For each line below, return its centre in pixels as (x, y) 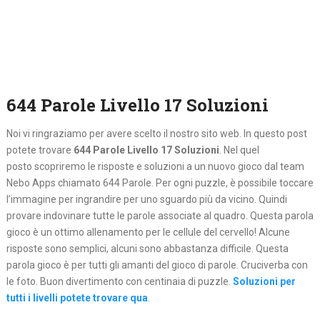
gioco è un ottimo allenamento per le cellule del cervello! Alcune (148, 232)
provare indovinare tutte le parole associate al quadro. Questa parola (160, 216)
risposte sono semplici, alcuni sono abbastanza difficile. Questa (147, 249)
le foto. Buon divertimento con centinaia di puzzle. (119, 282)
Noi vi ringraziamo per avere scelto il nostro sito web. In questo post (156, 134)
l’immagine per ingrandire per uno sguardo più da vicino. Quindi (146, 200)
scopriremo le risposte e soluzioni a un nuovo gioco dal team (169, 167)
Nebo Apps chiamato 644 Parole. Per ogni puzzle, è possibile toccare (160, 183)
